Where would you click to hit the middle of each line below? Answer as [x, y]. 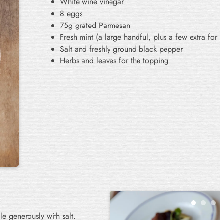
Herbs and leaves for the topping [114, 60]
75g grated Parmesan [95, 25]
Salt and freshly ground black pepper [121, 49]
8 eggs [71, 13]
